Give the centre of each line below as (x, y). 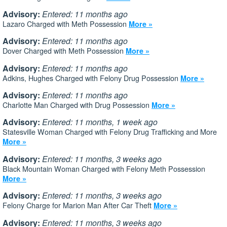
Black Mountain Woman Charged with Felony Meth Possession (104, 168)
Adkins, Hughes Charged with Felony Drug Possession (91, 78)
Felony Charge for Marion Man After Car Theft (78, 205)
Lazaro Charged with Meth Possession (66, 23)
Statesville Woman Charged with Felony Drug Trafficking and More (110, 132)
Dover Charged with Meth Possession (64, 51)
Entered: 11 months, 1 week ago (100, 122)
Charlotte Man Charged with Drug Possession (77, 105)
